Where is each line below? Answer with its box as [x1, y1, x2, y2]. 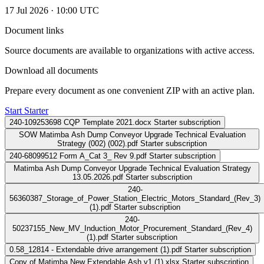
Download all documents [5, 65, 98, 75]
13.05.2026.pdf [72, 172, 123, 181]
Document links [5, 25, 64, 35]
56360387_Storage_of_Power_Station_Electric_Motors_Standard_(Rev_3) [9, 193, 260, 203]
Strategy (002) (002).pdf [57, 138, 138, 148]
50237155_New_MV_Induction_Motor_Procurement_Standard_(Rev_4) [12, 223, 252, 233]
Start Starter [5, 105, 48, 115]
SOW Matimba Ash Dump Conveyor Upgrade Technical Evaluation [18, 130, 246, 139]
